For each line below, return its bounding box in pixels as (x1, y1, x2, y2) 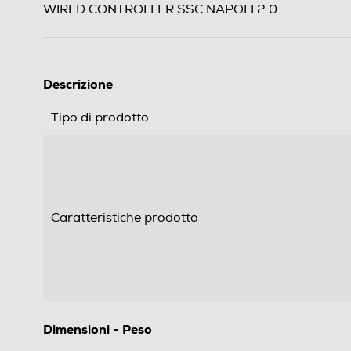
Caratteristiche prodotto (51, 210, 198, 226)
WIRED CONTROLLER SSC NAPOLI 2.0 (43, 2, 277, 18)
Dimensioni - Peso (43, 321, 152, 338)
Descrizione (43, 76, 113, 93)
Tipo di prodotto (51, 110, 149, 126)
